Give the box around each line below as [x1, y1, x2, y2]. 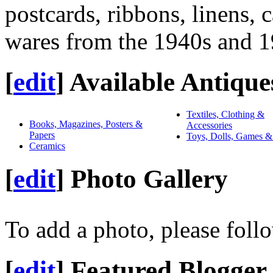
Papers [29, 130, 55, 141]
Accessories [186, 120, 232, 131]
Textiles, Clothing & [186, 109, 264, 120]
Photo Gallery [71, 165, 228, 194]
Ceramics [29, 141, 65, 152]
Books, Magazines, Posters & [29, 119, 143, 130]
